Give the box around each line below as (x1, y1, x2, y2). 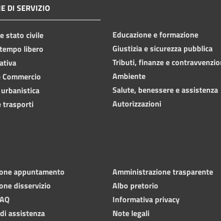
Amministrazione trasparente (112, 165, 213, 178)
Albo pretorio (112, 179, 158, 191)
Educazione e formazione (112, 28, 198, 40)
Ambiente (112, 70, 146, 82)
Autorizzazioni (112, 97, 161, 110)
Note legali (112, 207, 149, 219)
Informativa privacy (112, 193, 180, 205)
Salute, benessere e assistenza (112, 83, 218, 96)
